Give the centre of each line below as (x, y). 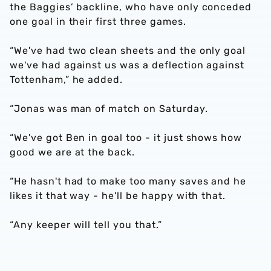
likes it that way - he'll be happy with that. (118, 196)
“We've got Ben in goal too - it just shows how (126, 138)
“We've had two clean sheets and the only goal (128, 51)
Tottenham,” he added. (67, 80)
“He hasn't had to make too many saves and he (128, 181)
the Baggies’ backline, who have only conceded (131, 7)
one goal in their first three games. (98, 21)
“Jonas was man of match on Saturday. (109, 109)
